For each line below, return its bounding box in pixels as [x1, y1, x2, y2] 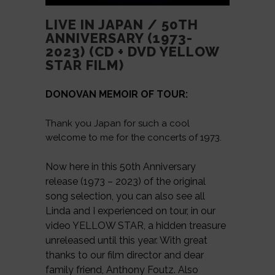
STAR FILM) [45, 57, 124, 74]
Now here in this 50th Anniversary [45, 161, 196, 173]
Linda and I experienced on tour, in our [45, 205, 215, 217]
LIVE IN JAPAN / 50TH [45, 17, 198, 33]
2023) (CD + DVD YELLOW [45, 44, 219, 60]
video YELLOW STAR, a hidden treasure [45, 220, 226, 232]
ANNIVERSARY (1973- [45, 30, 193, 47]
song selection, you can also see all [45, 190, 205, 203]
